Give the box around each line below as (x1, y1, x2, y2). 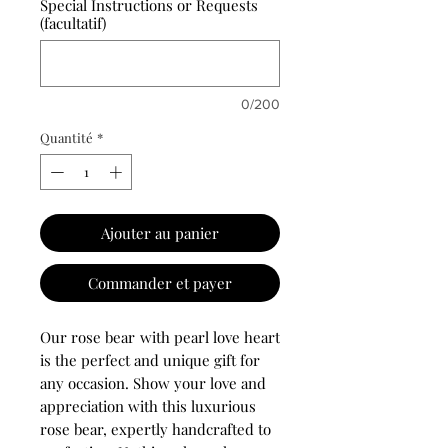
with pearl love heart (140, 326, 280, 347)
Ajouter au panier (101, 222, 219, 243)
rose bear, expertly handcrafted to (40, 418, 271, 439)
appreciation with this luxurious (40, 395, 256, 416)
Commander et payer (88, 272, 232, 293)
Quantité (40, 129, 93, 147)
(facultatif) (40, 13, 106, 34)
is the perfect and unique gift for (40, 349, 260, 370)
